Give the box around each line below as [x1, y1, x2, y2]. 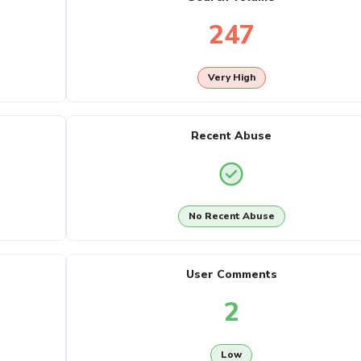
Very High [207, 71, 255, 85]
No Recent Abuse [188, 210, 275, 223]
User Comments [185, 267, 277, 282]
